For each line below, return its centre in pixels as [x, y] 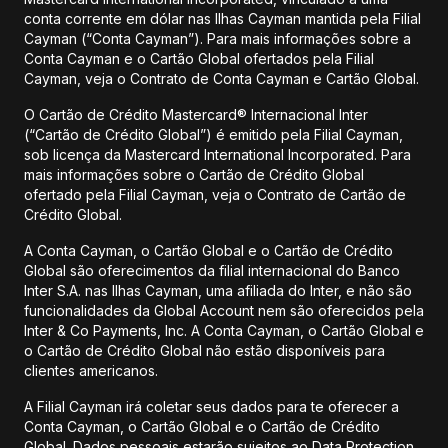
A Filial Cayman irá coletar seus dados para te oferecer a [211, 406]
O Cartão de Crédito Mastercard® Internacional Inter [196, 114]
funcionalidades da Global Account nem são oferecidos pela [224, 310]
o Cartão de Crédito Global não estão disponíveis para [204, 350]
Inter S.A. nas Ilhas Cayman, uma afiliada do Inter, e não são [218, 290]
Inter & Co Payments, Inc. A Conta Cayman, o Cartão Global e [224, 330]
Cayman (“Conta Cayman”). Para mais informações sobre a [217, 38]
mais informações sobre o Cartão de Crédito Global [194, 174]
